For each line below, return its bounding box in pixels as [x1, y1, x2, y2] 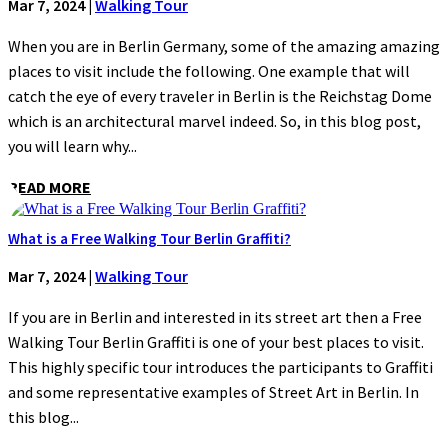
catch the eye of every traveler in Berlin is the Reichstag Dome [8, 85, 432, 106]
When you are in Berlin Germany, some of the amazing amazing [8, 35, 440, 56]
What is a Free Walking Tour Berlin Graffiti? [8, 229, 291, 249]
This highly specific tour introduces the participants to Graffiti [8, 357, 433, 378]
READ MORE [8, 176, 91, 197]
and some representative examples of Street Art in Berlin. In [8, 382, 419, 403]
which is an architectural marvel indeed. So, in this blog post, [8, 110, 421, 131]
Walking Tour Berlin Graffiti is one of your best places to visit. [8, 332, 424, 353]
